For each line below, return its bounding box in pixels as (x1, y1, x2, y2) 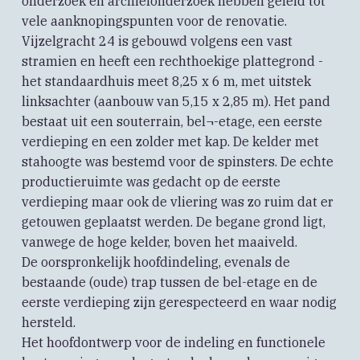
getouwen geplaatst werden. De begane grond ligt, (21, 214, 325, 231)
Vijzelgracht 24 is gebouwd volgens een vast (21, 33, 292, 50)
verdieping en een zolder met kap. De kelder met (21, 133, 319, 150)
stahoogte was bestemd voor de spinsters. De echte (21, 153, 333, 170)
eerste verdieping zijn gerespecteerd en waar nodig (21, 294, 337, 311)
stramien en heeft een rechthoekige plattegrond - (21, 53, 323, 70)
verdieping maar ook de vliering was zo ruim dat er (21, 194, 333, 211)
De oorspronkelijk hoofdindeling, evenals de (21, 254, 290, 271)
